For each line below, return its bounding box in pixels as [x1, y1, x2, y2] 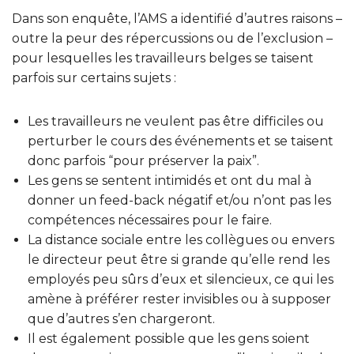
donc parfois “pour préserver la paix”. [28, 153, 259, 169]
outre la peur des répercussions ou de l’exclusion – [12, 31, 333, 47]
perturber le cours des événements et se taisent [28, 134, 333, 149]
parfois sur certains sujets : [12, 70, 176, 86]
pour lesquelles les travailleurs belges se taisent [12, 51, 314, 66]
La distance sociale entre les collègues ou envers [28, 232, 334, 248]
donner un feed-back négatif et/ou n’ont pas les [28, 193, 331, 209]
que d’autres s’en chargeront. [28, 311, 215, 327]
